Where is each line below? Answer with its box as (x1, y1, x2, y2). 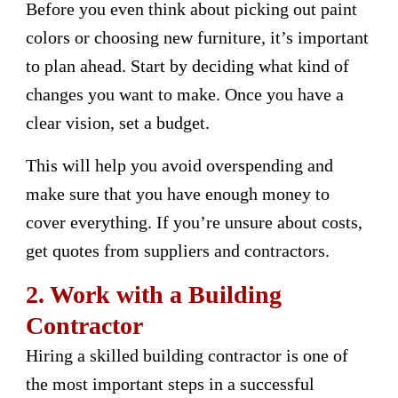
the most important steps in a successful (26, 373, 314, 394)
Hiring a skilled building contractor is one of (26, 345, 348, 365)
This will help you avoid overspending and (26, 155, 333, 175)
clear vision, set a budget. (26, 112, 210, 132)
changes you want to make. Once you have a (26, 84, 344, 104)
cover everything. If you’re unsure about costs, (26, 211, 362, 232)
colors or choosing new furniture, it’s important (26, 27, 369, 47)
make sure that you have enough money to (26, 183, 330, 203)
